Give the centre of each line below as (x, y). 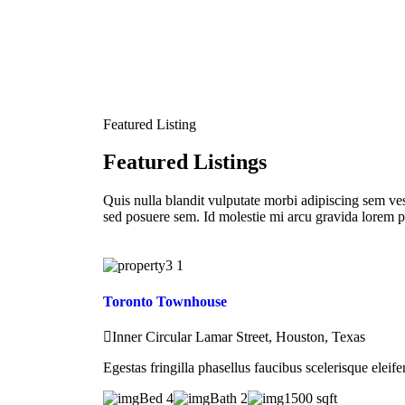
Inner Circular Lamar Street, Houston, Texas (239, 336)
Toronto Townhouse (165, 301)
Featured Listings (185, 162)
